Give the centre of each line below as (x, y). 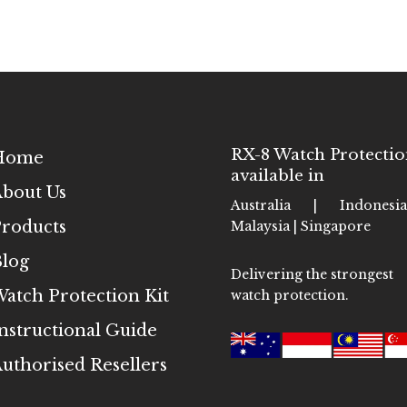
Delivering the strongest (312, 274)
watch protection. (289, 295)
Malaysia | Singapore (300, 227)
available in (277, 176)
